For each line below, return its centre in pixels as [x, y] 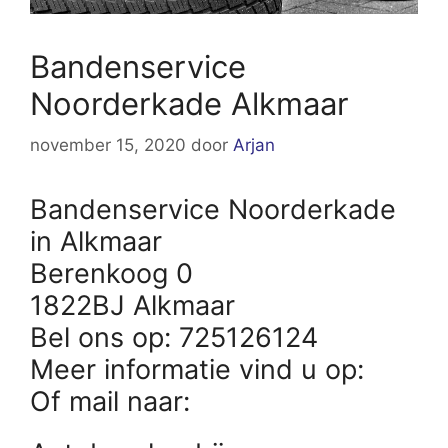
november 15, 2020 [108, 145]
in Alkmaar [96, 242]
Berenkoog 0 [111, 274]
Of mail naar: [114, 402]
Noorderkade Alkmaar [189, 103]
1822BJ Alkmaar [132, 306]
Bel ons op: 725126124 [174, 338]
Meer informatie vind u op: [201, 370]
